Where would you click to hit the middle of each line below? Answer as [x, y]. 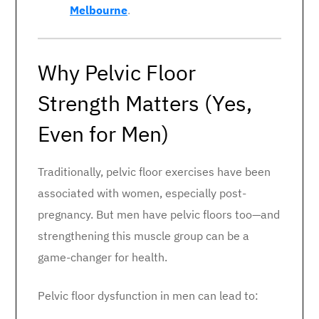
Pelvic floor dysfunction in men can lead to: [148, 296]
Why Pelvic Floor [117, 72]
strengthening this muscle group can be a [143, 236]
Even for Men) [103, 134]
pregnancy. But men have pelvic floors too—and [159, 214]
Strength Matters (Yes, [145, 103]
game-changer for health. [103, 257]
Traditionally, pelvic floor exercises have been [154, 172]
